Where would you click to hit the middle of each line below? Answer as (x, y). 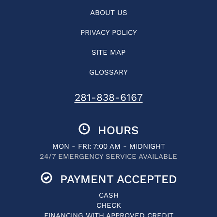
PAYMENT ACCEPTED (114, 179)
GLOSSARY (108, 72)
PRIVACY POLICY (108, 32)
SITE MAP (108, 52)
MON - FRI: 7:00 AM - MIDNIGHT (108, 146)
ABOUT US (108, 13)
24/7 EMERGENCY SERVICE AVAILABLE (108, 156)
